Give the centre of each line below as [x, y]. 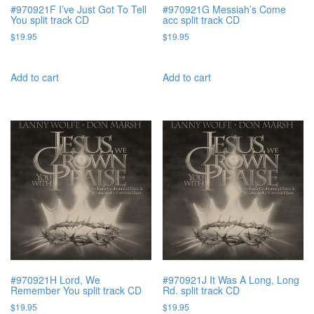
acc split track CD [202, 20]
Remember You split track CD [76, 291]
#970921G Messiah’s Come [225, 9]
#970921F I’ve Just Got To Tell [78, 9]
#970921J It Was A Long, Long [231, 280]
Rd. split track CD [202, 291]
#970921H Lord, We [55, 280]
